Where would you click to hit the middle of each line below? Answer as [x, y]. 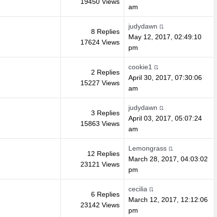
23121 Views [100, 164]
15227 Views [100, 83]
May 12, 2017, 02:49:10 [165, 37]
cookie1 [140, 67]
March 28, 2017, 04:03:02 [168, 159]
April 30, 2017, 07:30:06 [165, 77]
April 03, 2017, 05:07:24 [165, 118]
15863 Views [100, 123]
